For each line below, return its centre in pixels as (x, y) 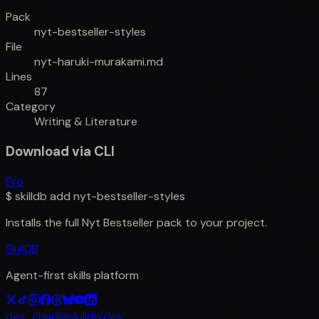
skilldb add (43, 196)
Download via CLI (60, 152)
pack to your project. (210, 222)
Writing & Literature (86, 122)
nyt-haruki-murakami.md (99, 62)
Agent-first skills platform (72, 275)
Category (31, 107)
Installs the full (44, 222)
